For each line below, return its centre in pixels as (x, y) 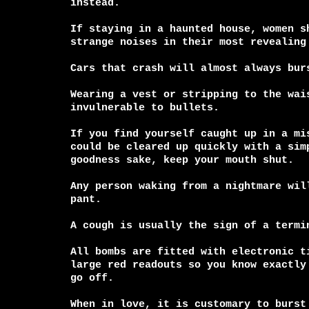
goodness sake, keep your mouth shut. (182, 160)
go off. (92, 278)
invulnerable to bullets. (145, 108)
